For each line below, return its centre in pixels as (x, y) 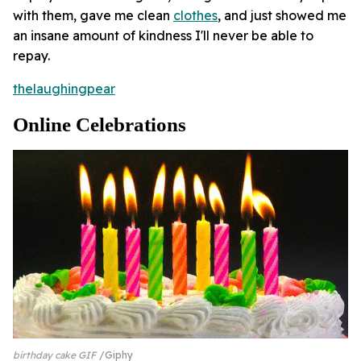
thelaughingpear (64, 89)
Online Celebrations (100, 125)
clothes (195, 16)
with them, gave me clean (93, 16)
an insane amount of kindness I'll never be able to (163, 36)
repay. (31, 56)
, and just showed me (282, 16)
